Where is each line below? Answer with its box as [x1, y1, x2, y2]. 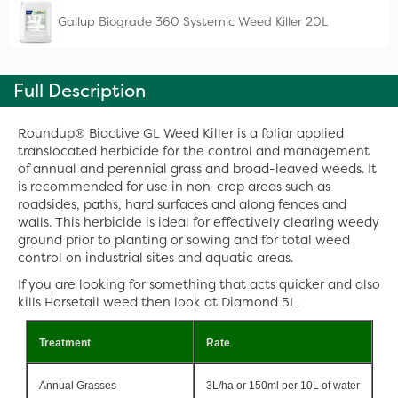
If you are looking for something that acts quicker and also [18, 275, 380, 293]
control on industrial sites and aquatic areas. [18, 249, 293, 267]
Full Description [13, 78, 146, 103]
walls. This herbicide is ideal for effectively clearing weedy [18, 213, 379, 231]
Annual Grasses [38, 379, 116, 392]
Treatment [38, 337, 91, 349]
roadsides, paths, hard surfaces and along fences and [18, 195, 346, 213]
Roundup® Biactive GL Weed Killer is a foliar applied [18, 124, 344, 142]
